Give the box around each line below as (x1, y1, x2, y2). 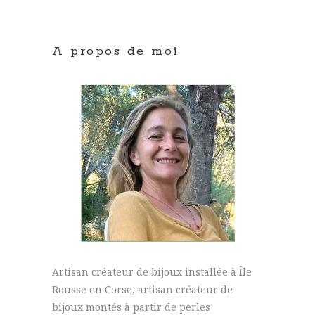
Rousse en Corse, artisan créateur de (52, 282, 233, 296)
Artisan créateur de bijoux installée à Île (52, 264, 252, 278)
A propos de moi (52, 44, 179, 60)
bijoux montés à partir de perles (52, 300, 210, 314)
